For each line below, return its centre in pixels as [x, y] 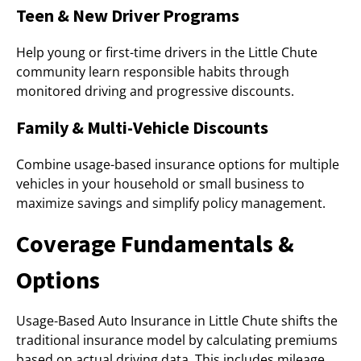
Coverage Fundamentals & [155, 243]
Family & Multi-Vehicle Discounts [142, 127]
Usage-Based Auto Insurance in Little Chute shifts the [177, 321]
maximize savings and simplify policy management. [171, 203]
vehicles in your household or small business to [160, 184]
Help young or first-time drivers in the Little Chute [167, 52]
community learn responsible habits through [153, 72]
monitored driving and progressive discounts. [155, 91]
